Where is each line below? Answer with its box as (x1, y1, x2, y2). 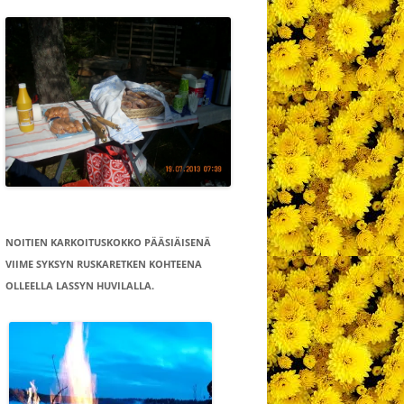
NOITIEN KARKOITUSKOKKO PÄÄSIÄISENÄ (5, 234, 211, 249)
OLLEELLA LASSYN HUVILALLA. (5, 278, 154, 292)
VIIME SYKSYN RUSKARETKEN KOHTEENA (5, 256, 202, 271)
